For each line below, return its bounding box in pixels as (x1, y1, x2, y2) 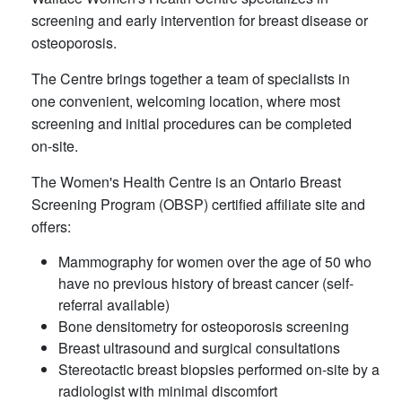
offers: (31, 215, 71, 237)
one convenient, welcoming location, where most (31, 90, 340, 111)
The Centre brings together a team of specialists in (31, 67, 350, 89)
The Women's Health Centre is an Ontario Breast (31, 170, 341, 192)
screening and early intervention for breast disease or (31, 9, 368, 31)
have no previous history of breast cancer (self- (58, 272, 354, 293)
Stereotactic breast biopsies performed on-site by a (58, 358, 380, 380)
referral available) (58, 293, 170, 315)
